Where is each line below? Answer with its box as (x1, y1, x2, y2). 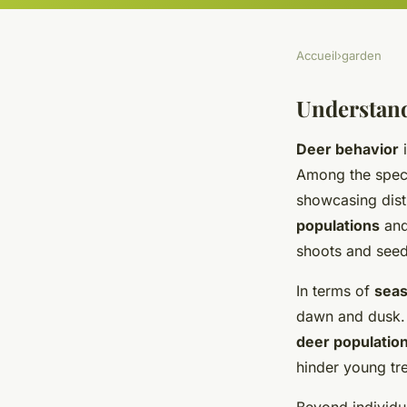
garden (342, 48, 382, 64)
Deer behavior (296, 140, 399, 159)
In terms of (296, 282, 374, 301)
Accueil (296, 48, 337, 64)
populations (296, 216, 380, 235)
